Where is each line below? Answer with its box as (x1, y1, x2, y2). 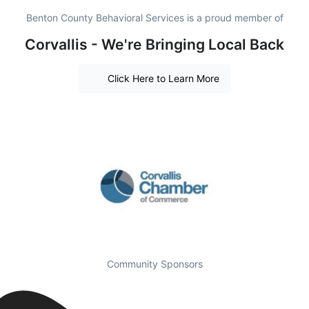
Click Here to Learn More (107, 72, 219, 85)
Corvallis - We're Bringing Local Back (25, 35, 284, 53)
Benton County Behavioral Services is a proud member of (26, 11, 283, 23)
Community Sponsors (106, 257, 203, 270)
